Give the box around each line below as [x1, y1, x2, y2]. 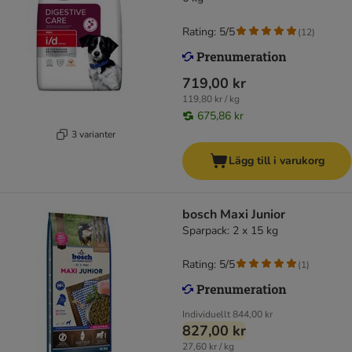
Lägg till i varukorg [228, 153, 324, 169]
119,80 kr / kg [182, 93, 240, 106]
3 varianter [71, 127, 115, 141]
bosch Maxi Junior [182, 206, 285, 224]
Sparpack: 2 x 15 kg [182, 223, 278, 239]
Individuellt [182, 308, 230, 321]
